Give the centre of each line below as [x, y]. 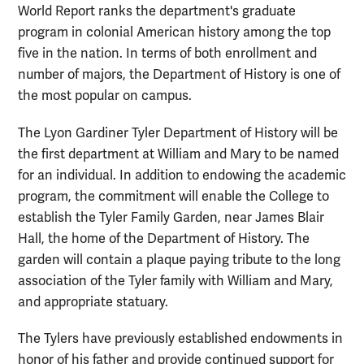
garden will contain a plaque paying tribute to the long [179, 260]
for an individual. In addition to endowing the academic [182, 175]
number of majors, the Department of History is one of [179, 75]
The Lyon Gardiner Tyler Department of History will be [178, 133]
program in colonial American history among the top [174, 33]
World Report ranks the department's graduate [157, 12]
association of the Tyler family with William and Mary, [175, 281]
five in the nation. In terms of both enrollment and [167, 54]
